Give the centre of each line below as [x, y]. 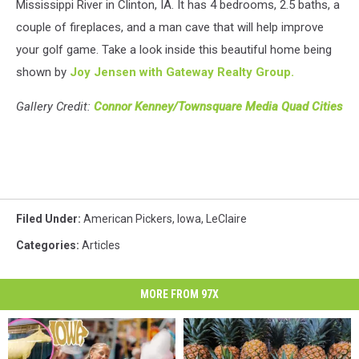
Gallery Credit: [55, 106]
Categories [46, 245]
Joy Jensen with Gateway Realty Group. [182, 72]
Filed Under [47, 218]
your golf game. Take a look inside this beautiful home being [174, 49]
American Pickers [128, 218]
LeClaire [226, 218]
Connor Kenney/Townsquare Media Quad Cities [218, 106]
